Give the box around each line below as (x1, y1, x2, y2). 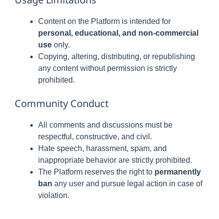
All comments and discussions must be (38, 121, 173, 129)
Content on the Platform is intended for (38, 17, 171, 25)
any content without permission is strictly (38, 64, 177, 72)
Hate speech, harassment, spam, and (38, 144, 167, 153)
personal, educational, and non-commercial (38, 29, 198, 37)
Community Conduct (15, 97, 109, 110)
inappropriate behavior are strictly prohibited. (38, 156, 192, 164)
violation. (38, 191, 69, 199)
